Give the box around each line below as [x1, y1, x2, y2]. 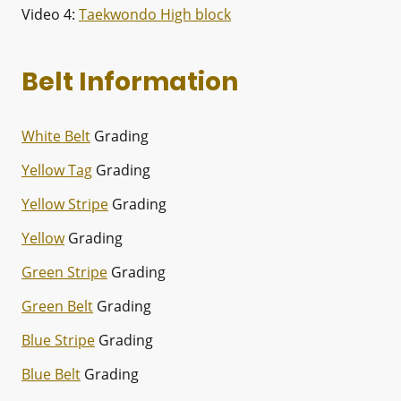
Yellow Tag [21, 159, 92, 180]
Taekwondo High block [79, 4, 231, 24]
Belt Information [21, 64, 238, 99]
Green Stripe [21, 261, 107, 282]
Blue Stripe [21, 329, 95, 350]
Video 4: [21, 4, 79, 24]
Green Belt [21, 295, 93, 316]
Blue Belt [21, 363, 81, 384]
